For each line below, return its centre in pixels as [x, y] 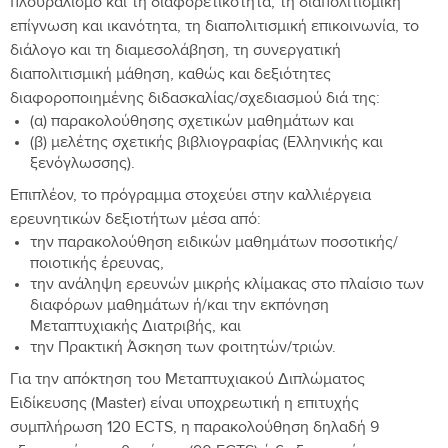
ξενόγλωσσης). [82, 165]
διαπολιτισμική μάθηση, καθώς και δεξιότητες [170, 76]
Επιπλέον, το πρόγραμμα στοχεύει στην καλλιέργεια [190, 197]
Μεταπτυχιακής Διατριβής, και [135, 328]
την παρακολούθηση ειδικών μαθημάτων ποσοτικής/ [214, 244]
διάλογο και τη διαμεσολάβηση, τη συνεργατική [175, 52]
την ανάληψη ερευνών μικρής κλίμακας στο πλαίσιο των [227, 286]
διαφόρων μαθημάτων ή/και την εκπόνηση [179, 307]
